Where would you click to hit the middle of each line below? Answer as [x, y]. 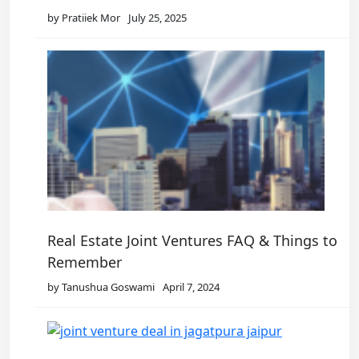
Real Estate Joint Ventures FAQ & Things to [192, 241]
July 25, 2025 [157, 18]
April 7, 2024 [191, 287]
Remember [85, 262]
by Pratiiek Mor [84, 18]
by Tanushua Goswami [101, 287]
